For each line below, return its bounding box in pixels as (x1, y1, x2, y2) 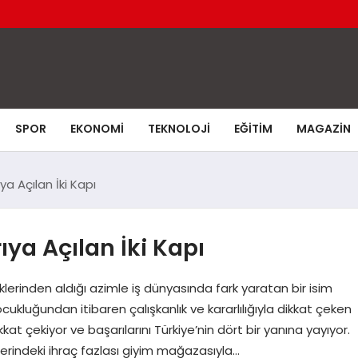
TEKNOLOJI (148, 120, 210, 137)
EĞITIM (234, 120, 272, 137)
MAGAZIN (296, 120, 351, 137)
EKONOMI (70, 120, 124, 137)
